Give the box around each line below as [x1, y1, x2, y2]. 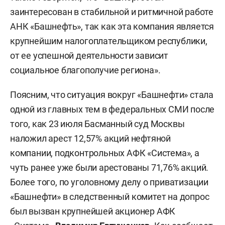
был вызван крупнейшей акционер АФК [10, 206, 176, 216]
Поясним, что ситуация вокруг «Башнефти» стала [10, 89, 213, 100]
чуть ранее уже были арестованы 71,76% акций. [10, 162, 209, 173]
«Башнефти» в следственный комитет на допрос [10, 191, 209, 202]
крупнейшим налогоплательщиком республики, [10, 36, 207, 46]
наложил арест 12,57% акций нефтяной [10, 133, 171, 144]
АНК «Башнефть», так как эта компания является [10, 21, 214, 32]
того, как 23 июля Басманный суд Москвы [10, 119, 185, 129]
